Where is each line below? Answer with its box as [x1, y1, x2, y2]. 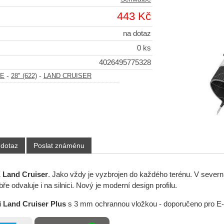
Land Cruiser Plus [2, 199, 68, 208]
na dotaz [123, 29, 151, 38]
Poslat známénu [33, 141, 84, 150]
